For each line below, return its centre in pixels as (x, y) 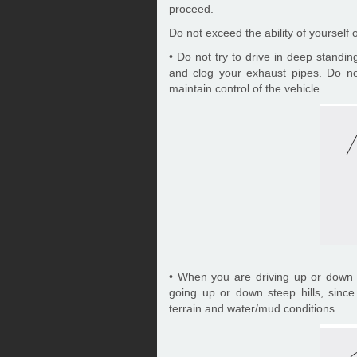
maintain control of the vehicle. (246, 88)
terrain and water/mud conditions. (253, 308)
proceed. (191, 8)
